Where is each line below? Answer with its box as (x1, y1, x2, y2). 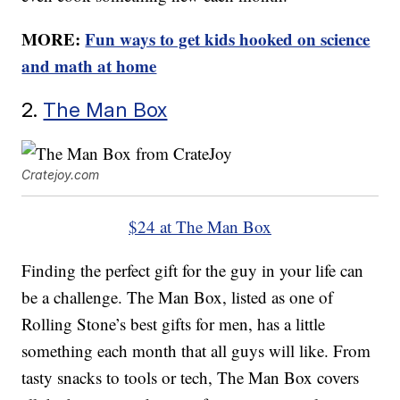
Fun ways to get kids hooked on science (85, 27, 371, 52)
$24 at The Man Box (129, 215, 271, 238)
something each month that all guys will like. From (21, 339, 371, 362)
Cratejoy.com (21, 167, 100, 183)
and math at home (21, 54, 157, 79)
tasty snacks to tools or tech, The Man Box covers (21, 366, 360, 389)
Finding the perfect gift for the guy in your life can (21, 259, 364, 282)
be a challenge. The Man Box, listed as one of (21, 286, 334, 309)
